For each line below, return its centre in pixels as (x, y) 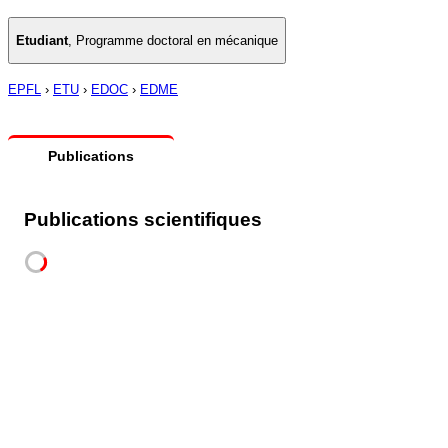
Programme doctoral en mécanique (177, 40)
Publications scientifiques (143, 219)
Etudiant (42, 40)
